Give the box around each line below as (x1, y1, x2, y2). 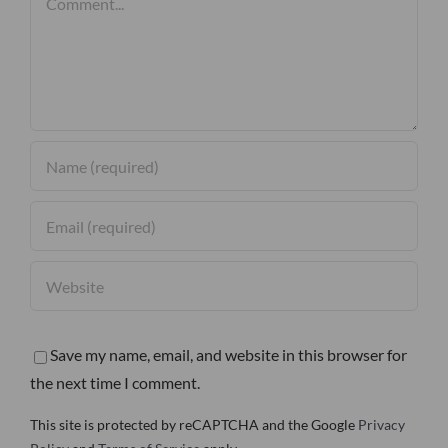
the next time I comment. (30, 373, 200, 393)
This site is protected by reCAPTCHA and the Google (30, 417, 358, 434)
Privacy (358, 417, 405, 434)
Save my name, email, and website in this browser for (50, 345, 407, 365)
